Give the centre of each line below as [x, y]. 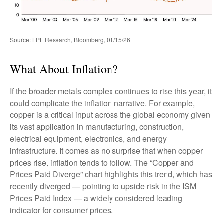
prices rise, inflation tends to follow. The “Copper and [102, 162]
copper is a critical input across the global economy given [110, 114]
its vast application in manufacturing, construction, [97, 126]
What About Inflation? [64, 69]
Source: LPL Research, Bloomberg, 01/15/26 [70, 39]
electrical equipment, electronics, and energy [88, 138]
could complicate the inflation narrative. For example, [102, 103]
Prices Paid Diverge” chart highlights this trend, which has [111, 174]
